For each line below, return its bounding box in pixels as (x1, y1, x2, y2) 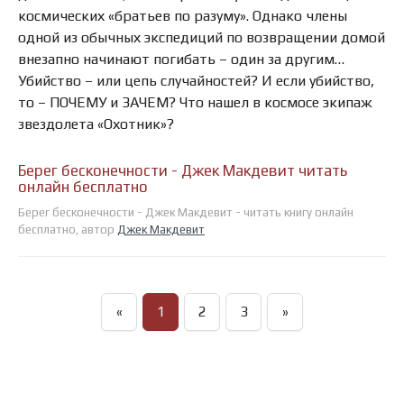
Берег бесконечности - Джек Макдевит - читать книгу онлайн (18, 206, 353, 220)
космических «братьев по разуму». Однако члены (18, 7, 347, 25)
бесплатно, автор (18, 223, 117, 237)
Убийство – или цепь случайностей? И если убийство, (18, 72, 374, 90)
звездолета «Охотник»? (18, 115, 174, 133)
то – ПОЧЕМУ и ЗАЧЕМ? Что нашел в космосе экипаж (18, 94, 372, 112)
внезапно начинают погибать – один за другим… (18, 50, 344, 69)
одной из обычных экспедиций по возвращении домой (18, 29, 385, 47)
